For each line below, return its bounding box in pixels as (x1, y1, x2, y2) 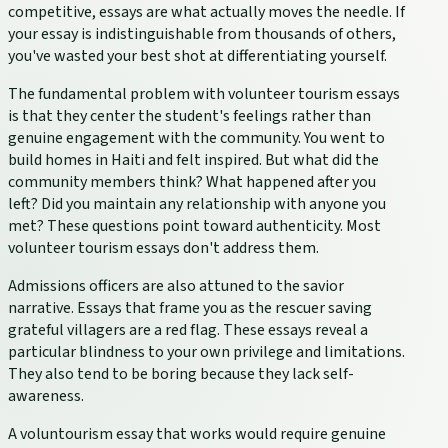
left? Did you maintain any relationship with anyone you (8, 193, 386, 216)
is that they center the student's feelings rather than (8, 105, 371, 128)
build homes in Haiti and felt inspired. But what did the (8, 149, 379, 172)
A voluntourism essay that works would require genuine (8, 423, 386, 446)
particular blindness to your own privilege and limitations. (8, 341, 405, 364)
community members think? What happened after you (8, 171, 376, 194)
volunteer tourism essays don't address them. (8, 237, 319, 260)
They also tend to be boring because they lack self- (8, 363, 354, 386)
